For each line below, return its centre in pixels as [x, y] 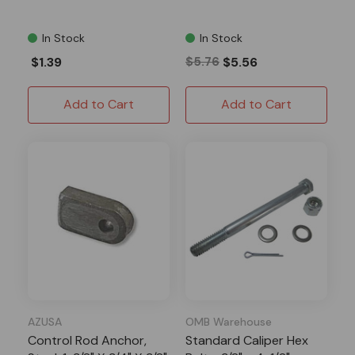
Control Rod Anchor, [87, 340]
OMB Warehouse [229, 321]
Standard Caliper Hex [247, 340]
